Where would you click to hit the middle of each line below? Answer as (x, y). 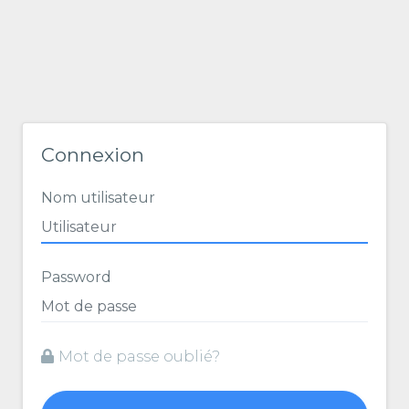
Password (76, 278)
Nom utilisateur (98, 198)
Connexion (93, 155)
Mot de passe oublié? (139, 357)
